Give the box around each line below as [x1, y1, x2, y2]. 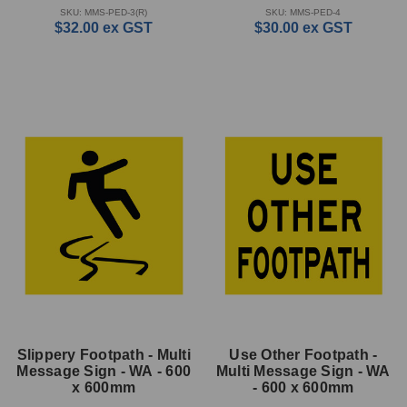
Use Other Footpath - [229, 346, 378, 362]
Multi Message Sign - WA [215, 362, 391, 379]
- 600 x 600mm [253, 379, 354, 395]
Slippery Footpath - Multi [16, 346, 191, 362]
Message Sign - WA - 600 [16, 362, 192, 379]
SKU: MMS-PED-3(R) [60, 6, 148, 17]
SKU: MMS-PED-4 [265, 6, 342, 17]
